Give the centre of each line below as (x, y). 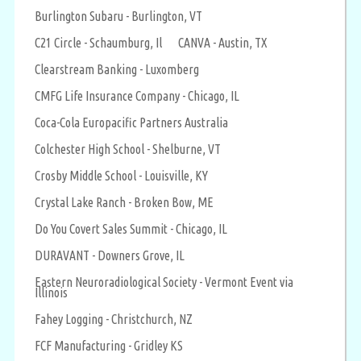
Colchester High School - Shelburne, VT (128, 149)
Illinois (51, 292)
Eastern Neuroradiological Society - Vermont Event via (164, 282)
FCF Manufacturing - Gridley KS (109, 345)
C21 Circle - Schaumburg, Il (98, 42)
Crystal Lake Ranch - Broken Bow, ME (124, 202)
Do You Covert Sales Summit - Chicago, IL (131, 228)
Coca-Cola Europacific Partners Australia (131, 122)
